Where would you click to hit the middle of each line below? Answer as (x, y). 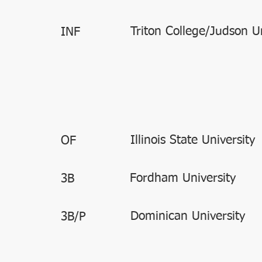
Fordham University (183, 179)
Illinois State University (193, 141)
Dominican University (188, 217)
